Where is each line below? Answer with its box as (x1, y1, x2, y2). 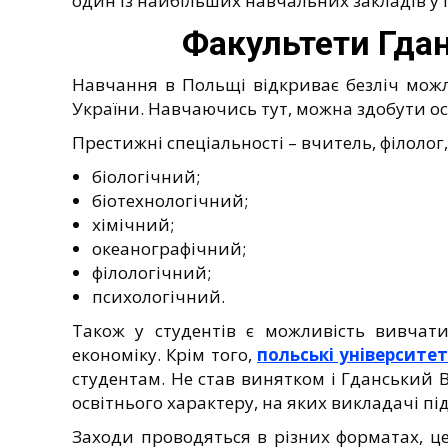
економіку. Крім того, (72, 342, 257, 366)
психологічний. (92, 284, 225, 308)
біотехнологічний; (92, 188, 248, 212)
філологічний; (92, 260, 211, 284)
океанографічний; (92, 236, 246, 260)
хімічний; (92, 212, 174, 236)
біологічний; (92, 164, 200, 188)
